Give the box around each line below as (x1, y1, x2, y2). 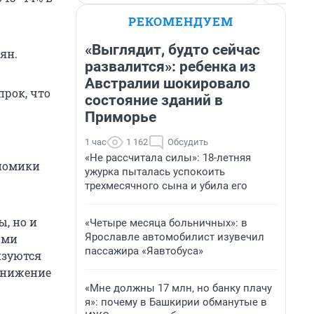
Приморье (85, 109, 156, 125)
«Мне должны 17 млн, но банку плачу (85, 282, 272, 294)
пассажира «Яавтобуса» (85, 245, 203, 257)
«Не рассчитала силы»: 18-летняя (85, 151, 251, 164)
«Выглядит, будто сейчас (85, 41, 260, 58)
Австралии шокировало (85, 75, 250, 92)
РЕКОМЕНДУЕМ (128, 13, 233, 29)
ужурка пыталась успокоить (85, 165, 225, 178)
